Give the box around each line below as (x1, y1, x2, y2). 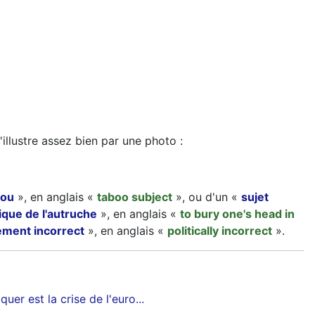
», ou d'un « (172, 190, 241, 205)
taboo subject (97, 190, 172, 205)
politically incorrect (167, 224, 272, 238)
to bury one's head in (180, 207, 295, 221)
